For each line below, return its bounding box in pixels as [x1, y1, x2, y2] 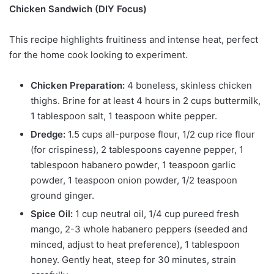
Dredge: [31, 128, 65, 141]
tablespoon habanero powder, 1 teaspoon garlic [31, 159, 235, 171]
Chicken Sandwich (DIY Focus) [9, 3, 147, 15]
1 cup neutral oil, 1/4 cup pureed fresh [73, 208, 239, 220]
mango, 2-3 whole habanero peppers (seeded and [31, 223, 248, 235]
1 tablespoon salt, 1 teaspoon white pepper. [31, 110, 217, 122]
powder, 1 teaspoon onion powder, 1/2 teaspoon [31, 174, 237, 187]
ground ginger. [31, 190, 94, 202]
